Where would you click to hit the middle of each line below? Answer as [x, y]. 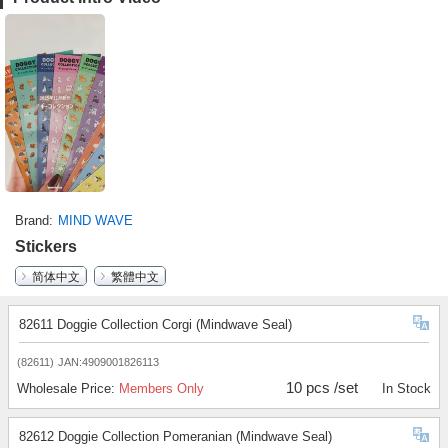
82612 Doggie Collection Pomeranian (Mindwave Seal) [175, 436]
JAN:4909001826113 [108, 361]
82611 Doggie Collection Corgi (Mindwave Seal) [155, 324]
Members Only [161, 388]
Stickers [46, 246]
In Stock [406, 388]
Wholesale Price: [68, 388]
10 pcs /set [322, 387]
